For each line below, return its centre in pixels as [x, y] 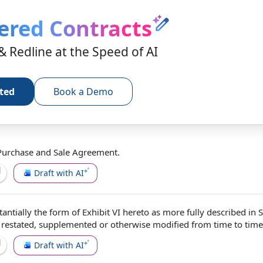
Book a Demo [84, 92]
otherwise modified [150, 224]
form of [65, 212]
